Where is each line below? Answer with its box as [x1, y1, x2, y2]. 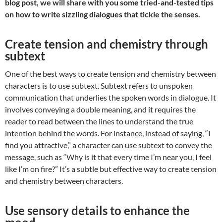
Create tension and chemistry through [5, 37, 208, 52]
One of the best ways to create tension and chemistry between [5, 69, 216, 79]
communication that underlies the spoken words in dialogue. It [5, 93, 216, 103]
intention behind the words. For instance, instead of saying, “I [5, 128, 211, 138]
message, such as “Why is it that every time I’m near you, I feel [5, 152, 212, 162]
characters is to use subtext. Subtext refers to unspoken [5, 81, 193, 91]
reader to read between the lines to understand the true [5, 116, 193, 126]
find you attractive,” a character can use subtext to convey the [5, 140, 212, 150]
